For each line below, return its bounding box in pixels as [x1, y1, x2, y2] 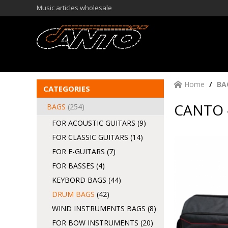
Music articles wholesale [37, 3, 112, 12]
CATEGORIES [43, 83, 90, 94]
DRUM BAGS [52, 189, 97, 199]
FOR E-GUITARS [52, 147, 107, 156]
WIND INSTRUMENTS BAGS [52, 204, 148, 213]
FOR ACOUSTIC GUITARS [52, 118, 137, 128]
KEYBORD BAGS [52, 175, 108, 185]
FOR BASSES [52, 161, 96, 170]
